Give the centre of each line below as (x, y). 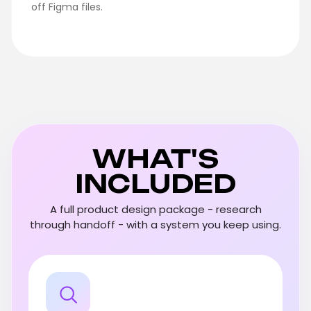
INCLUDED (155, 183)
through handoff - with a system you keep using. (155, 224)
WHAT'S (155, 158)
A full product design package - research (155, 209)
